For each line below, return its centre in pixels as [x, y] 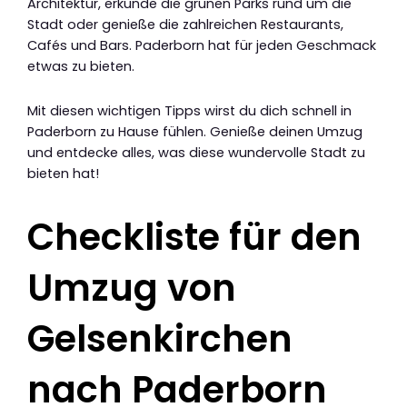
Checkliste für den [194, 237]
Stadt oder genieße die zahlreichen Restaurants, [185, 25]
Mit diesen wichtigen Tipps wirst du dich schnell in [189, 110]
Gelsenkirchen [160, 338]
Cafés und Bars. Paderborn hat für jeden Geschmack [202, 46]
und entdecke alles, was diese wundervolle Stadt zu [196, 152]
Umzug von [132, 288]
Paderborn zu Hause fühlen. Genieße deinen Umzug [195, 131]
